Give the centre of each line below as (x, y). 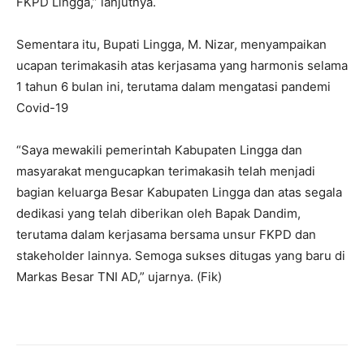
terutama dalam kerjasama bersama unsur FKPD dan (166, 235)
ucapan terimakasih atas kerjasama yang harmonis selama (182, 66)
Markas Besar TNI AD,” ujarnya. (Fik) (119, 277)
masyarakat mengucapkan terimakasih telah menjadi (166, 171)
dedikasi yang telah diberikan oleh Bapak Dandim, (158, 214)
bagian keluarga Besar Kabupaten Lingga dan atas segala (179, 193)
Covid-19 (42, 108)
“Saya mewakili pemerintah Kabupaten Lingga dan (159, 150)
